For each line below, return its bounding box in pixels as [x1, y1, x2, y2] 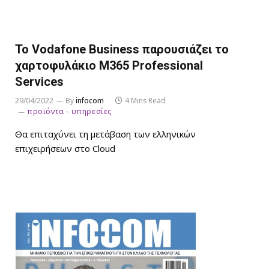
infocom [76, 95, 104, 106]
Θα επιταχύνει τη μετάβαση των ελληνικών [15, 127, 196, 140]
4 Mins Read [125, 95, 166, 106]
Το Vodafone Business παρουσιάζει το [15, 41, 229, 56]
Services [15, 74, 64, 89]
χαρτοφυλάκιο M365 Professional [15, 58, 203, 73]
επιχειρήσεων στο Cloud [15, 142, 115, 154]
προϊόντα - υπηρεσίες [27, 106, 112, 116]
